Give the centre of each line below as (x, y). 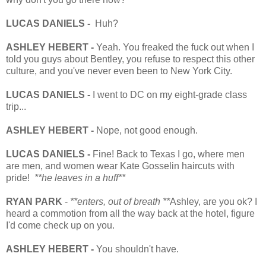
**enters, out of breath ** (120, 201)
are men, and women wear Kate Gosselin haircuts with (120, 166)
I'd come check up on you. (60, 225)
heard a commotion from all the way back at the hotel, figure (130, 213)
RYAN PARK (34, 201)
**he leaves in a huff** (80, 178)
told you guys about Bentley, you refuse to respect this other (130, 59)
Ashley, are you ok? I (213, 201)
